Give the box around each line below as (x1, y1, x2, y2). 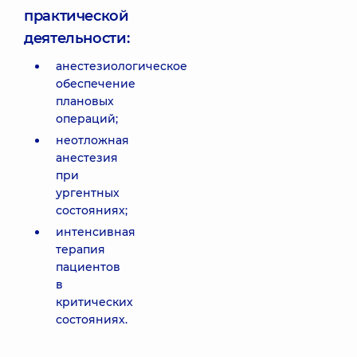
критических (56, 295, 133, 309)
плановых (56, 94, 114, 108)
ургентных (56, 186, 120, 200)
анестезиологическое (56, 59, 187, 73)
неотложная (56, 133, 129, 147)
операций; (56, 112, 118, 126)
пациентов (56, 260, 120, 274)
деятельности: (24, 29, 130, 47)
